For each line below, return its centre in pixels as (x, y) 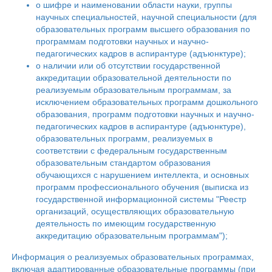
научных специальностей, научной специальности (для (146, 17)
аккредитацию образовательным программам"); (132, 236)
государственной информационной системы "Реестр (141, 199)
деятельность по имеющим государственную (126, 223)
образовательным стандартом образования (123, 163)
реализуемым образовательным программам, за (134, 90)
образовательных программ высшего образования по (143, 29)
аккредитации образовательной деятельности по (134, 78)
